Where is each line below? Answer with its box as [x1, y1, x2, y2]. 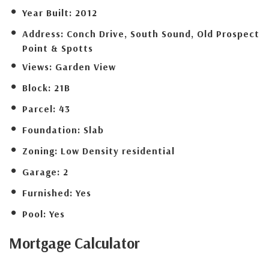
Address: [22, 27, 64, 40]
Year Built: [22, 6, 72, 19]
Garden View [55, 60, 116, 73]
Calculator [71, 233, 140, 252]
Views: [22, 60, 52, 73]
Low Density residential [61, 144, 175, 157]
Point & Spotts [22, 41, 93, 54]
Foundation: [22, 123, 80, 136]
